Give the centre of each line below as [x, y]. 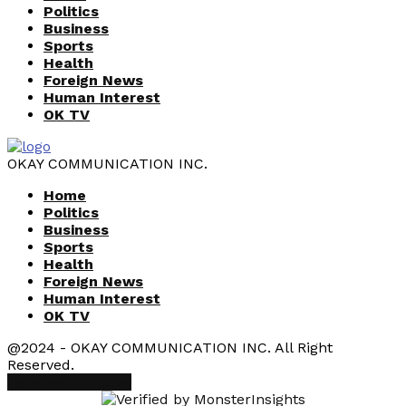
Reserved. [41, 365]
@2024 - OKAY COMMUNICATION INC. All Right [170, 348]
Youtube [102, 382]
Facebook [40, 382]
